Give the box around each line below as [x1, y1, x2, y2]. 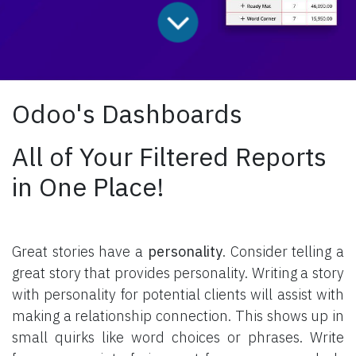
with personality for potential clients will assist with [12, 283, 344, 305]
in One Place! [12, 168, 164, 207]
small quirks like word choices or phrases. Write [12, 326, 344, 348]
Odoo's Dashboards [12, 95, 242, 133]
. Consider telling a [222, 240, 345, 262]
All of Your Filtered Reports [12, 137, 327, 176]
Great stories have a [12, 240, 148, 262]
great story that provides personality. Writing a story [12, 261, 344, 284]
